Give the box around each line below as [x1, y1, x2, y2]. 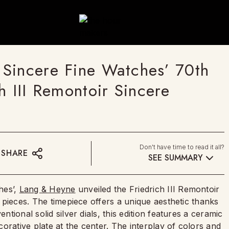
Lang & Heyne [19, 184, 76, 194]
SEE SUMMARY [148, 152, 203, 164]
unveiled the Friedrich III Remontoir [75, 184, 220, 194]
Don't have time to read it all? [139, 143, 224, 151]
